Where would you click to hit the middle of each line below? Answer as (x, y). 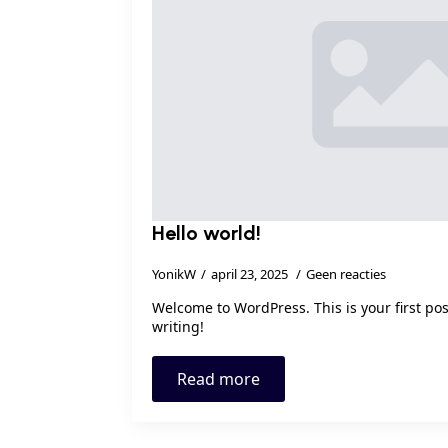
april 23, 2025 (251, 273)
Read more (218, 378)
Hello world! (206, 232)
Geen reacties (346, 273)
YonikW (174, 273)
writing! (178, 326)
